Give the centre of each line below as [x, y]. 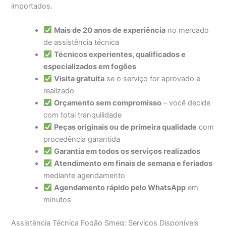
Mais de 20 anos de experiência [109, 30]
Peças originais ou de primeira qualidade [125, 127]
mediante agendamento [84, 175]
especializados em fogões [90, 66]
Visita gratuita [79, 78]
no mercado [187, 30]
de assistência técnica [81, 42]
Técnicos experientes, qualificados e [120, 54]
